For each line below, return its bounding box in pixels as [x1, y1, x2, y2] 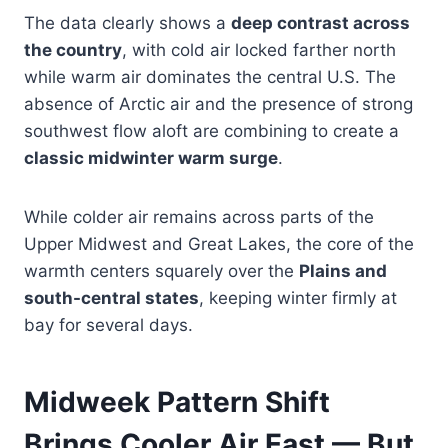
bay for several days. [24, 315, 193, 336]
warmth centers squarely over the [24, 261, 299, 282]
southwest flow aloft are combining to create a [24, 121, 399, 142]
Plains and [299, 261, 387, 282]
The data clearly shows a [24, 13, 231, 34]
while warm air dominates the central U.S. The [24, 67, 396, 88]
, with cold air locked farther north [122, 40, 396, 61]
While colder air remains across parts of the [24, 207, 374, 228]
